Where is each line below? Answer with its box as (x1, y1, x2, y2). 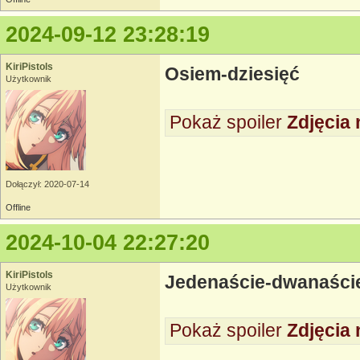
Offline (6, 202, 31, 212)
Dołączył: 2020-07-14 (6, 178, 89, 189)
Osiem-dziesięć (165, 63, 300, 84)
